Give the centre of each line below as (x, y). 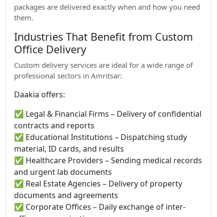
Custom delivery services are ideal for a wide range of (103, 65)
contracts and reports (54, 125)
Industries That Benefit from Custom (103, 37)
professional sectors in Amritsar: (68, 76)
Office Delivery (50, 49)
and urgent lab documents (63, 172)
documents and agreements (66, 195)
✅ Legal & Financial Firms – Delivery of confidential (108, 114)
